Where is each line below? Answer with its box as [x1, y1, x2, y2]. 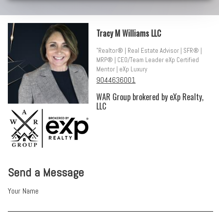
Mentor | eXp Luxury [96, 65, 148, 74]
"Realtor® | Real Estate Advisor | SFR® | [96, 46, 202, 55]
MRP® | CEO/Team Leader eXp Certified [96, 56, 199, 65]
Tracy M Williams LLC [96, 27, 161, 40]
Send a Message [8, 165, 85, 180]
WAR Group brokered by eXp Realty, [96, 91, 204, 103]
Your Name [8, 186, 39, 197]
